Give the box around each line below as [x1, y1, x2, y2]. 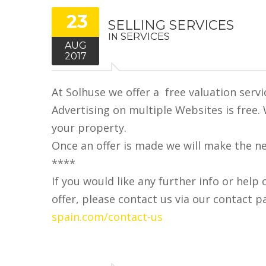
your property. [52, 120, 126, 135]
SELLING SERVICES [108, 17, 234, 33]
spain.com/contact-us [52, 209, 163, 224]
